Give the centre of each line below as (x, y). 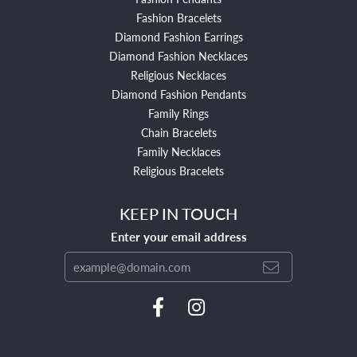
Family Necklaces (178, 151)
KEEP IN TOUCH (178, 213)
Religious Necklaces (178, 75)
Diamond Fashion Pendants (178, 94)
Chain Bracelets (178, 132)
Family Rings (178, 113)
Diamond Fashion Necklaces (178, 55)
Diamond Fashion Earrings (178, 36)
